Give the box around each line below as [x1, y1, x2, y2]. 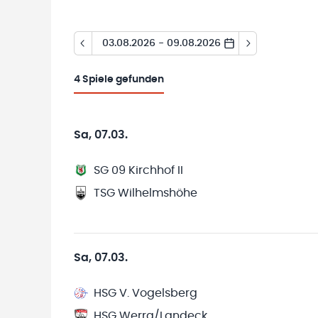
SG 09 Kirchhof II [94, 165, 183, 176]
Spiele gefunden [82, 75, 164, 84]
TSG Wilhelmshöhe [94, 187, 197, 199]
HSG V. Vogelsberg [94, 287, 197, 299]
